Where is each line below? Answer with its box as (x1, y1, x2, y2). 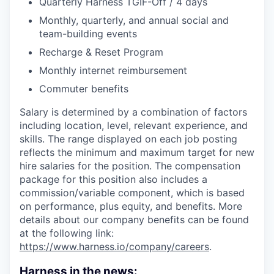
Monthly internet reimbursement (39, 64, 187, 76)
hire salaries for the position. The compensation (20, 160, 240, 172)
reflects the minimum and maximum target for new (20, 146, 254, 158)
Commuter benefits (39, 83, 128, 95)
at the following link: (20, 227, 114, 239)
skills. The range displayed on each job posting (20, 133, 237, 145)
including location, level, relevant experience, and (20, 119, 248, 131)
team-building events (39, 28, 137, 40)
